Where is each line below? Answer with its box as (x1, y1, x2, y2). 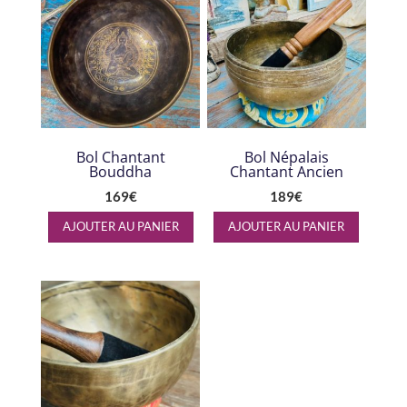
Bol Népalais (243, 147, 329, 168)
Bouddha (89, 162, 153, 183)
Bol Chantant (75, 147, 165, 168)
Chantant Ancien (229, 162, 343, 183)
